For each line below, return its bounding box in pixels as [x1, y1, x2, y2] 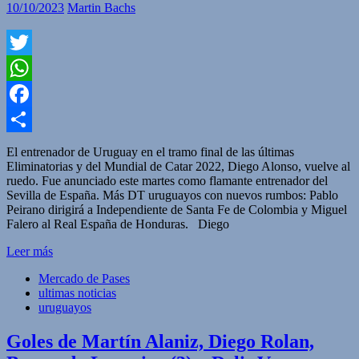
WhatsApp [6, 86, 61, 100]
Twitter [6, 60, 42, 75]
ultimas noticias [38, 285, 116, 300]
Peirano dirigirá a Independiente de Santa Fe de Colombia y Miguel [6, 202, 347, 216]
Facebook [6, 111, 56, 126]
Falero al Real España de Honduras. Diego [6, 216, 229, 231]
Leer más [6, 244, 53, 258]
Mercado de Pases [38, 271, 130, 285]
